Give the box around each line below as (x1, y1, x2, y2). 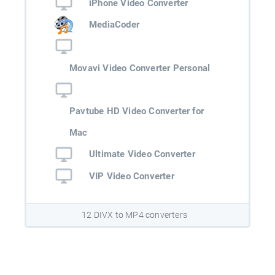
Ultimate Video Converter (89, 149, 195, 160)
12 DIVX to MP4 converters (82, 209, 187, 220)
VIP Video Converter (89, 170, 174, 182)
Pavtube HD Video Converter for (69, 105, 204, 117)
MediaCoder (89, 19, 139, 31)
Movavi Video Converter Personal (69, 62, 211, 74)
